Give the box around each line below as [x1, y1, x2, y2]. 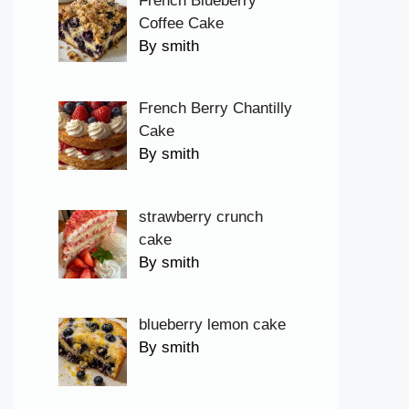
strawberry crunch [138, 207, 263, 225]
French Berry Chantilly [138, 100, 292, 118]
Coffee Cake [138, 15, 224, 32]
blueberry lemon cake [138, 316, 286, 334]
